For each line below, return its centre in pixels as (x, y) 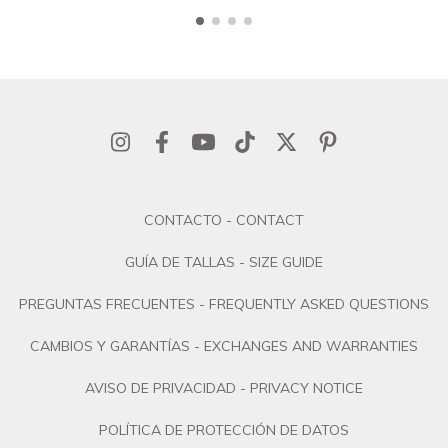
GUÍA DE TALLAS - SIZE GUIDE (224, 261)
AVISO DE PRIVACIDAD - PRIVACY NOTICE (224, 387)
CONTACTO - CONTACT (224, 219)
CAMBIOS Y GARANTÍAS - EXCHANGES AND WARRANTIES (224, 345)
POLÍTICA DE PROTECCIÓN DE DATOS (224, 429)
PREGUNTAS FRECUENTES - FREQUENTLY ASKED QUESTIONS (224, 303)
